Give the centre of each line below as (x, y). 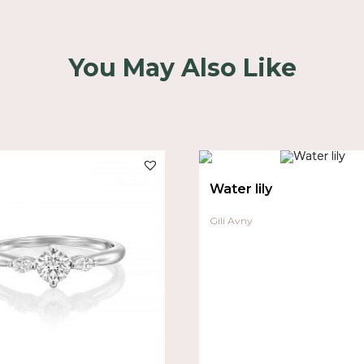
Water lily (241, 189)
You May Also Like (182, 67)
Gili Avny (231, 221)
